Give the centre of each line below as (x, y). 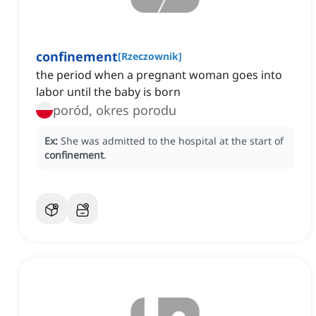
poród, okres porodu (115, 110)
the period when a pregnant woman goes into (159, 75)
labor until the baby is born (108, 92)
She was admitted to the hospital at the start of (172, 141)
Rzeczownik (150, 56)
